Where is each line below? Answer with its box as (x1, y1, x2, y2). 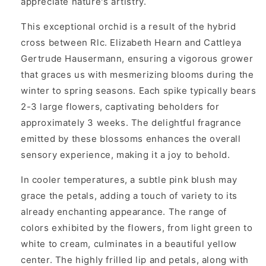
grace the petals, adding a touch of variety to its (21, 189, 238, 201)
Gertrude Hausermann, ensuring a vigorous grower (21, 52, 254, 64)
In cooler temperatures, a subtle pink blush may (21, 173, 237, 185)
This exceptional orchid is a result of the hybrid (21, 20, 236, 32)
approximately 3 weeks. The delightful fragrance (21, 116, 242, 128)
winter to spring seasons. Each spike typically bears (21, 84, 256, 96)
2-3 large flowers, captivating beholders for (21, 100, 220, 112)
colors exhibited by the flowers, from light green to (21, 221, 253, 233)
